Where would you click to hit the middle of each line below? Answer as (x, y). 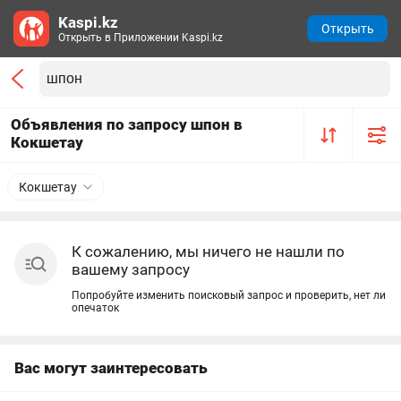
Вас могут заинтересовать (111, 368)
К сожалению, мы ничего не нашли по (208, 252)
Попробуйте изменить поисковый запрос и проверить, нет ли (229, 295)
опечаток (95, 308)
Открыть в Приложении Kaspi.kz (141, 38)
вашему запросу (131, 269)
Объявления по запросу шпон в (127, 124)
